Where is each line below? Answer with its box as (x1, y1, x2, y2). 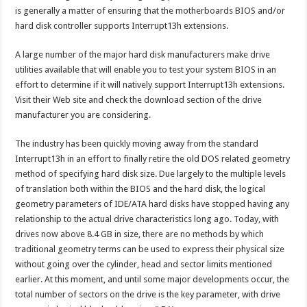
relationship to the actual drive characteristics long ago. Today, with (15, 213, 280, 224)
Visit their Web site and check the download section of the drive (15, 94, 262, 105)
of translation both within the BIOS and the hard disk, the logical (15, 183, 266, 194)
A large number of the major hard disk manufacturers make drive (15, 49, 271, 60)
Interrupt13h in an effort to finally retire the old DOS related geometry (15, 153, 291, 164)
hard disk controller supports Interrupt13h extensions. (15, 20, 229, 31)
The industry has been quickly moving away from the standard (15, 138, 259, 149)
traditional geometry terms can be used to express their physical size (15, 243, 285, 254)
